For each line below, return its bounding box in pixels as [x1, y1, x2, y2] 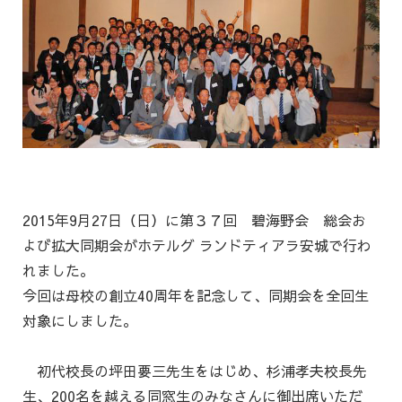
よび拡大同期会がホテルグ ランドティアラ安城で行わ [22, 235, 371, 256]
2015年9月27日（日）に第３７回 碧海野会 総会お [22, 210, 366, 231]
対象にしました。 [22, 310, 137, 331]
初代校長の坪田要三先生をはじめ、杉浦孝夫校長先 [22, 361, 367, 381]
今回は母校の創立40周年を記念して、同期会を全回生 [22, 285, 369, 306]
